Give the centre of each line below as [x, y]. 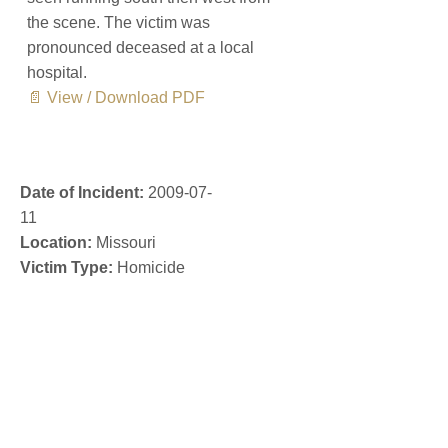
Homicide [149, 268]
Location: [56, 243]
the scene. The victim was [118, 23]
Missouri [124, 243]
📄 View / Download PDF [116, 98]
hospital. [57, 73]
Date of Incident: [82, 193]
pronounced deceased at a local [140, 48]
